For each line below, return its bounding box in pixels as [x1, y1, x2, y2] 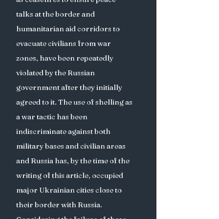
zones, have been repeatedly [16, 53, 115, 63]
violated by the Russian [16, 68, 96, 77]
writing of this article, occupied [16, 171, 125, 180]
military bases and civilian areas [16, 141, 127, 151]
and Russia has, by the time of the [16, 156, 131, 165]
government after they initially [16, 83, 124, 92]
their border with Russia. [16, 200, 104, 209]
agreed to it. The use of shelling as [16, 97, 134, 107]
